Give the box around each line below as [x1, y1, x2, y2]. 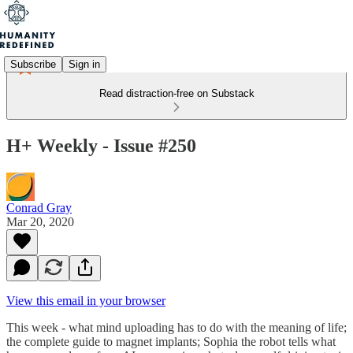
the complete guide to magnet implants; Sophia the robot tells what [6, 334, 336, 348]
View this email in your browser [6, 293, 165, 307]
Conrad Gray [6, 200, 72, 214]
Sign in [69, 58, 100, 70]
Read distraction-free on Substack [98, 87, 255, 99]
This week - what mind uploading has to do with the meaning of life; [6, 320, 347, 334]
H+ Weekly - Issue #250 [6, 135, 196, 156]
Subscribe [10, 58, 56, 70]
